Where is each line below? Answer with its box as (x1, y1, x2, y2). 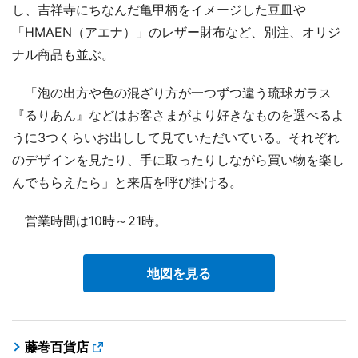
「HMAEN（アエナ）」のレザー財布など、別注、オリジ (12, 23, 340, 40)
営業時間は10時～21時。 (12, 212, 167, 229)
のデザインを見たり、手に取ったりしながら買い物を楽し (12, 151, 344, 168)
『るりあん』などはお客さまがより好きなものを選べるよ (12, 106, 344, 123)
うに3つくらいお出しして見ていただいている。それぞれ (12, 129, 340, 145)
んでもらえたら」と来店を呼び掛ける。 (12, 173, 242, 190)
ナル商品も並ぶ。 (12, 46, 114, 62)
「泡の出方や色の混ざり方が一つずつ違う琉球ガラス (12, 84, 332, 101)
